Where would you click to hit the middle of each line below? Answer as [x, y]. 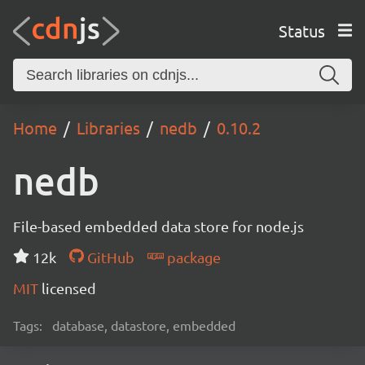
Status [301, 30]
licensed [69, 288]
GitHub [109, 257]
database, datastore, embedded [144, 325]
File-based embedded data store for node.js [158, 226]
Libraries [108, 128]
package [192, 257]
